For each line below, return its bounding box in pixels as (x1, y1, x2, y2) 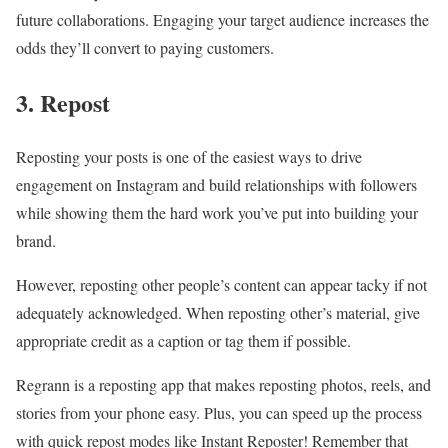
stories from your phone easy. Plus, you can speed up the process (16, 402, 422, 424)
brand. (16, 230, 56, 252)
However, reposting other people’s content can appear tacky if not (16, 274, 427, 296)
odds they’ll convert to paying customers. (16, 36, 274, 58)
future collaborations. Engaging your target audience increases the (16, 8, 429, 30)
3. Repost (16, 84, 110, 120)
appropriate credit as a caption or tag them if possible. (16, 330, 351, 352)
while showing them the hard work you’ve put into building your (16, 202, 418, 224)
